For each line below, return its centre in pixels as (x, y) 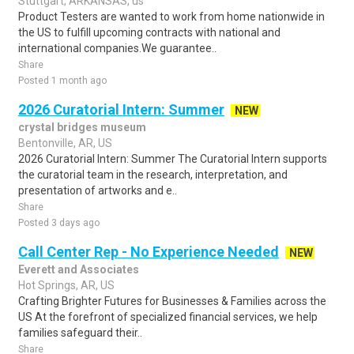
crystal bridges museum (82, 127)
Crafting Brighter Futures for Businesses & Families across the (172, 301)
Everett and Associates (79, 269)
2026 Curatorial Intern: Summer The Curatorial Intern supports (173, 159)
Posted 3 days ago (59, 223)
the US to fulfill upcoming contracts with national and (149, 32)
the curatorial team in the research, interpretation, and (153, 175)
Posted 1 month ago (62, 81)
